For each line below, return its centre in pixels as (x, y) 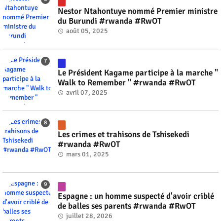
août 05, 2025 (87, 31)
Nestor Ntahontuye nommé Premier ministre (138, 11)
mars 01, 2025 (88, 154)
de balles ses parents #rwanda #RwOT (127, 206)
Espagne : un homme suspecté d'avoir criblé (136, 196)
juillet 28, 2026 (89, 216)
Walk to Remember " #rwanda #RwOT (127, 82)
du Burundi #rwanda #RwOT (110, 21)
